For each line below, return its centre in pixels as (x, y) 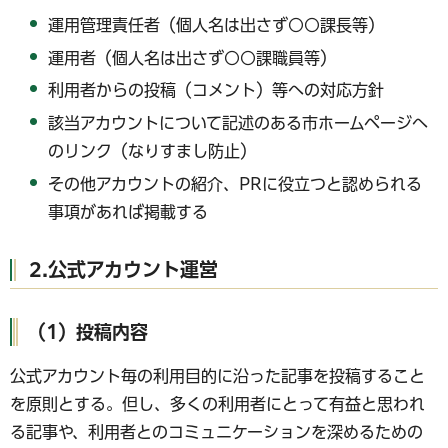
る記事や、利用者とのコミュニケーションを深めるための (216, 431)
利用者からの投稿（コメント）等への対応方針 (216, 90)
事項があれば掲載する (128, 212)
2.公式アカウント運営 (123, 269)
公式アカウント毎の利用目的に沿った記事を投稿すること (217, 375)
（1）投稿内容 (88, 331)
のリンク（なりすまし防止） (152, 151)
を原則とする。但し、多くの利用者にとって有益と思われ (217, 403)
